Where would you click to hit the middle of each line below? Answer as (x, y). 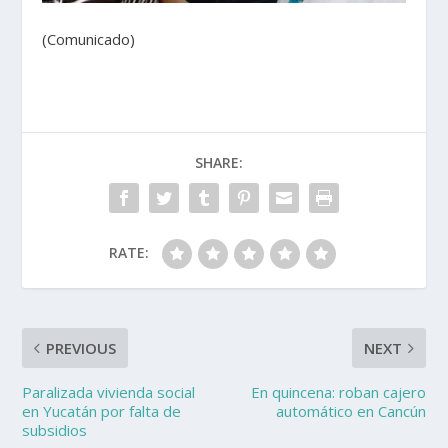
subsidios (55, 430)
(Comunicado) (89, 39)
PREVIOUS (81, 348)
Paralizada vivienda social (109, 392)
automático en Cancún (350, 411)
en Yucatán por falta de (102, 411)
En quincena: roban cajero (338, 392)
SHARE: (219, 163)
